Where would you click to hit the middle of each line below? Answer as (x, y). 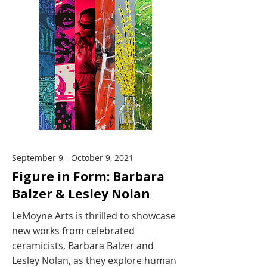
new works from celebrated (73, 231)
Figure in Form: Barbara (88, 176)
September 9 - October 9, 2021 (73, 158)
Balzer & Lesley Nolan (81, 194)
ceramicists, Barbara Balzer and (83, 246)
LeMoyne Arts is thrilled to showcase (94, 216)
